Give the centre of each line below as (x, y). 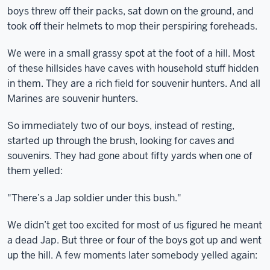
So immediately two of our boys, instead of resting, (121, 126)
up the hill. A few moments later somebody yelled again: (132, 255)
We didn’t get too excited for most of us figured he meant (135, 225)
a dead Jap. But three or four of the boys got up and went (134, 240)
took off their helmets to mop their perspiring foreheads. (132, 26)
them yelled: (35, 171)
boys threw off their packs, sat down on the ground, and (130, 11)
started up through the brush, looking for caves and (121, 141)
